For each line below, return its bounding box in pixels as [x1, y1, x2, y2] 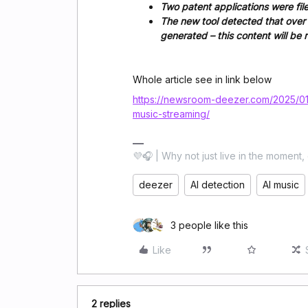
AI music [263, 178, 299, 190]
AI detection [190, 178, 245, 190]
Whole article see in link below [133, 73, 274, 85]
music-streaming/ [133, 107, 210, 120]
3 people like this [170, 219, 248, 231]
